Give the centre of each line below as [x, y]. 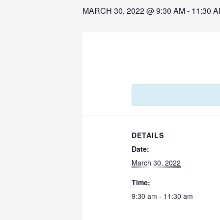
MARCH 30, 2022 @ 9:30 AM [134, 11]
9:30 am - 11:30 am [163, 196]
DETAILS [148, 135]
